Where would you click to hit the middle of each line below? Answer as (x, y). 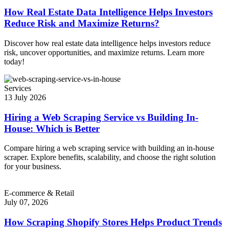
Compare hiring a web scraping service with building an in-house (109, 148)
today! (14, 61)
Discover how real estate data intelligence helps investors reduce (107, 43)
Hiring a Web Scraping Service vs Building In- (101, 117)
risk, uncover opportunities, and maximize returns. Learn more (104, 52)
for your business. (33, 167)
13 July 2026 (25, 97)
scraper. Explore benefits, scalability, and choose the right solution (110, 157)
